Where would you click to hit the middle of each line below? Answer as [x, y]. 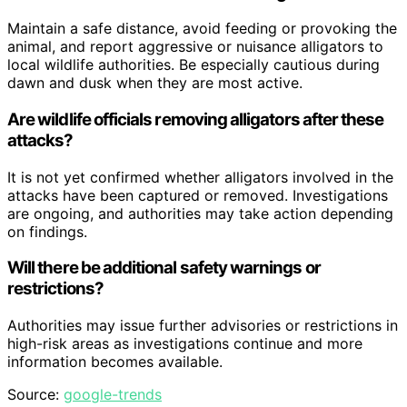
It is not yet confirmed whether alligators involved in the [200, 177]
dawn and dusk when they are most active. [155, 83]
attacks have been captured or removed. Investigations [198, 195]
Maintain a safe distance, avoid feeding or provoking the [202, 29]
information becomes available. [115, 362]
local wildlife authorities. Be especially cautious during [194, 65]
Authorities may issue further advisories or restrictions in [203, 326]
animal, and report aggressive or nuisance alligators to [195, 47]
